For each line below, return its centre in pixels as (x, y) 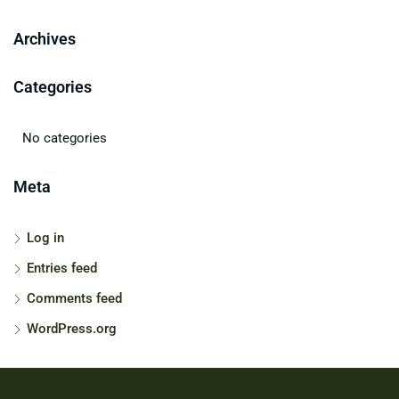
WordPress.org (72, 328)
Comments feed (74, 298)
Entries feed (62, 268)
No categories (65, 138)
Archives (45, 38)
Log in (45, 237)
